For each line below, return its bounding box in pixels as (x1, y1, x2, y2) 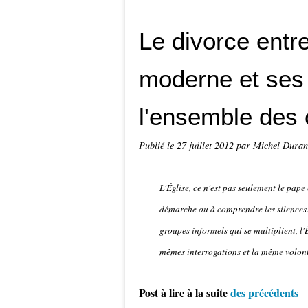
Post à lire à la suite (139, 285, 228, 300)
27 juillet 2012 (177, 139, 236, 152)
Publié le (139, 139, 177, 152)
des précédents (230, 285, 298, 300)
